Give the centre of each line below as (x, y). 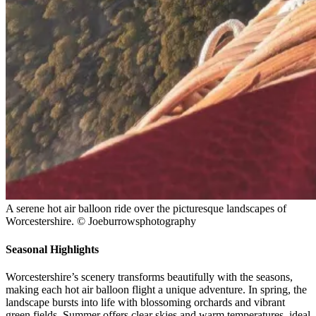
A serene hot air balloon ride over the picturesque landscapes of (146, 209)
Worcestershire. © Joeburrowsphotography (101, 221)
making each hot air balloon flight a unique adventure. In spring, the (156, 289)
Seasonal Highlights (52, 249)
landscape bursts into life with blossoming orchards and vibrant (145, 302)
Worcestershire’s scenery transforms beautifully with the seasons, (149, 276)
